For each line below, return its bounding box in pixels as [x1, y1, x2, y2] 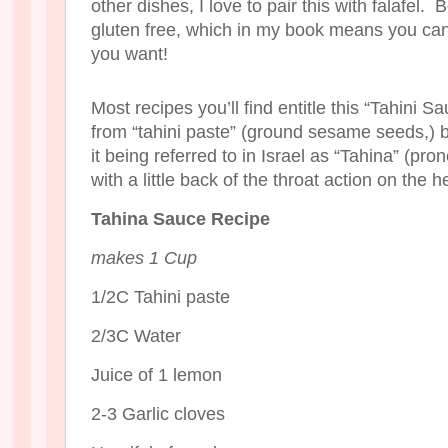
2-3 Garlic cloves [91, 403, 225, 424]
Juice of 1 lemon [91, 364, 222, 385]
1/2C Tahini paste [91, 286, 230, 307]
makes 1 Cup [91, 247, 197, 268]
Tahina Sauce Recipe [91, 208, 270, 229]
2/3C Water [91, 325, 181, 346]
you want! [91, 43, 168, 64]
